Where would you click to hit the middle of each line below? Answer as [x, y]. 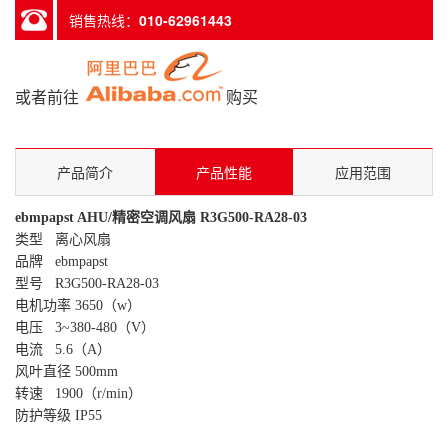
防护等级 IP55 [58, 415]
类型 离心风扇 [63, 239]
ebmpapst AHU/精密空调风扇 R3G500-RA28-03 [161, 217]
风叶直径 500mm [66, 371]
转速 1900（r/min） [78, 393]
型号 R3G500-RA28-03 [87, 283]
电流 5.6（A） [63, 349]
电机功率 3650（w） [78, 305]
